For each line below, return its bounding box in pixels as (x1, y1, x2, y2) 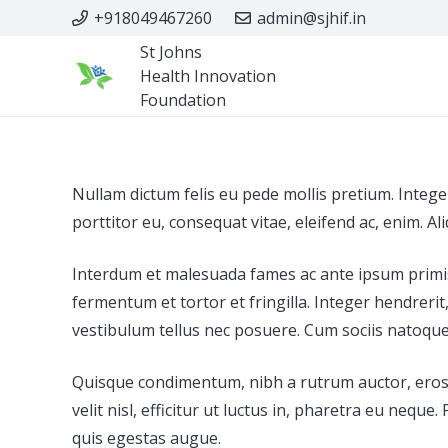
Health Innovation (139, 65, 276, 87)
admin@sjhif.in (257, 7, 367, 29)
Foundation (139, 89, 226, 111)
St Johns (139, 41, 202, 63)
